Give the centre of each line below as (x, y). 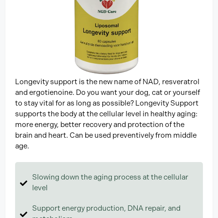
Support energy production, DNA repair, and (106, 209)
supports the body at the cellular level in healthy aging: (106, 114)
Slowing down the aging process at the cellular (110, 177)
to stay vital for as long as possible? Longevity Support (107, 103)
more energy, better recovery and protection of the (100, 124)
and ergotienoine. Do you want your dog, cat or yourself (108, 92)
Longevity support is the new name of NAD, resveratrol (107, 82)
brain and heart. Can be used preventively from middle (106, 135)
